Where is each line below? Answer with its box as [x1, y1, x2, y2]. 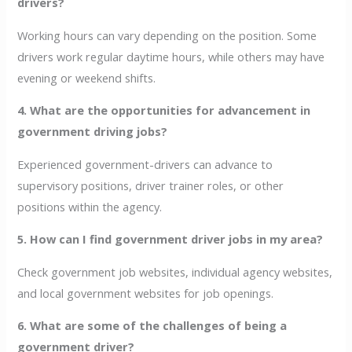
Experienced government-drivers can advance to [17, 156, 273, 172]
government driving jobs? [17, 123, 168, 140]
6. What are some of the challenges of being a [17, 317, 288, 334]
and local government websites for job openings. [17, 284, 274, 301]
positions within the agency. [17, 198, 163, 214]
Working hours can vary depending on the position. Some [17, 27, 317, 43]
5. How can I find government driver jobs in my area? [17, 231, 324, 247]
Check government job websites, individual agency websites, [17, 263, 333, 280]
